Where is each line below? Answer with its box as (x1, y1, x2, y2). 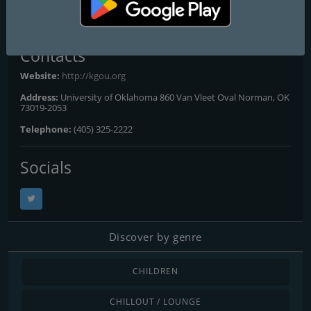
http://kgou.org (62, 69, 126, 82)
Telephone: (20, 122, 74, 135)
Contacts (20, 44, 85, 67)
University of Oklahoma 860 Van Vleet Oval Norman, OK (60, 90, 289, 103)
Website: (20, 69, 62, 82)
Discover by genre (108, 229, 203, 244)
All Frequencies (42, 9, 104, 22)
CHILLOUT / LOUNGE (109, 295, 202, 308)
